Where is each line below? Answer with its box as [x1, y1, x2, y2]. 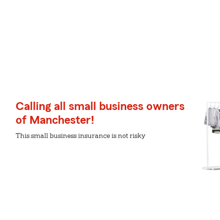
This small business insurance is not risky [16, 133, 145, 139]
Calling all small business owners [16, 101, 185, 112]
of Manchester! [16, 114, 94, 126]
